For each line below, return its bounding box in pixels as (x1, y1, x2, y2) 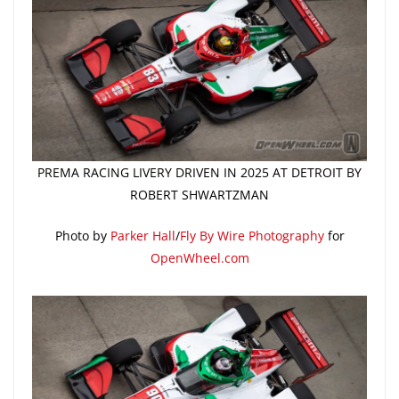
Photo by (54, 227, 110, 245)
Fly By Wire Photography (179, 227, 324, 245)
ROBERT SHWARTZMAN (130, 186, 269, 204)
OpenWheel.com (150, 249, 249, 267)
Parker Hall (110, 227, 175, 245)
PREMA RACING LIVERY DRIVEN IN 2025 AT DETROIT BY (37, 164, 362, 182)
